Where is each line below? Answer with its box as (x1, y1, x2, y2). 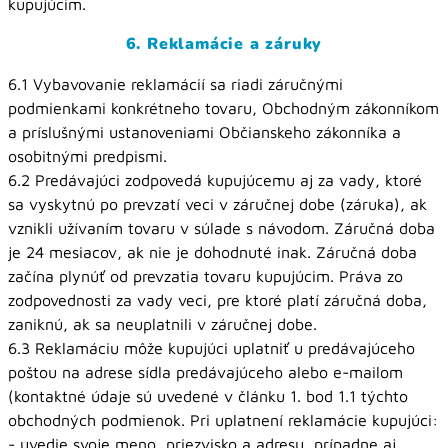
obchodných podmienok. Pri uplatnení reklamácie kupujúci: (8, 411, 438, 429)
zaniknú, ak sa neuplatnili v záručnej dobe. (8, 315, 317, 333)
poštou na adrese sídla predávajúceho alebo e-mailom (8, 363, 403, 381)
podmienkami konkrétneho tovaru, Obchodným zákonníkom (8, 99, 439, 117)
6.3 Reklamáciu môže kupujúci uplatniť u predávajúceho (8, 339, 415, 357)
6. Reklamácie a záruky (125, 33, 323, 55)
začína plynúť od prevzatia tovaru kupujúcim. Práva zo (8, 267, 403, 285)
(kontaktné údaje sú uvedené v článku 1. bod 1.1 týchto (8, 387, 408, 405)
